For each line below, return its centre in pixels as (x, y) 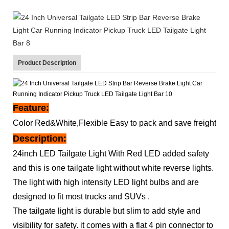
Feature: (31, 108)
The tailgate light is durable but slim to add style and (107, 211)
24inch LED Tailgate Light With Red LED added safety (111, 153)
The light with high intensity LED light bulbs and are (106, 182)
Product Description (47, 63)
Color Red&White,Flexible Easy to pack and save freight (114, 123)
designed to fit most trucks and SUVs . (81, 196)
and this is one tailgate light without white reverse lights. (113, 168)
